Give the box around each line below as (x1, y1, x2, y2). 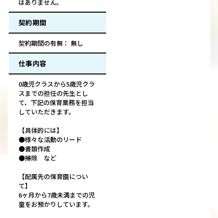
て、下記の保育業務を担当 (18, 98, 94, 108)
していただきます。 (18, 107, 75, 117)
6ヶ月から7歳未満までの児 (18, 190, 95, 200)
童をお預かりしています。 (18, 200, 94, 209)
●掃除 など (18, 153, 56, 163)
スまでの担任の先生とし (18, 89, 88, 98)
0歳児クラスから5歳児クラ (18, 79, 95, 89)
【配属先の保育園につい (18, 172, 88, 182)
